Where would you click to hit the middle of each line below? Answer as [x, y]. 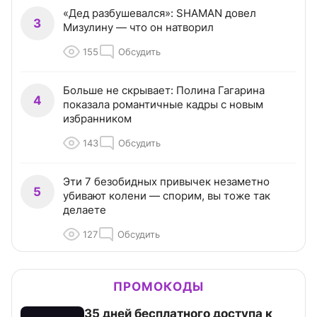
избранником [97, 119]
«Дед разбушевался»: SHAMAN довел [160, 13]
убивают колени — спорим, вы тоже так [167, 196]
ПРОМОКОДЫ [158, 287]
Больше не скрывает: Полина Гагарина [164, 91]
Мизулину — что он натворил [138, 28]
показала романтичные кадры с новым [163, 105]
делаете [85, 210]
